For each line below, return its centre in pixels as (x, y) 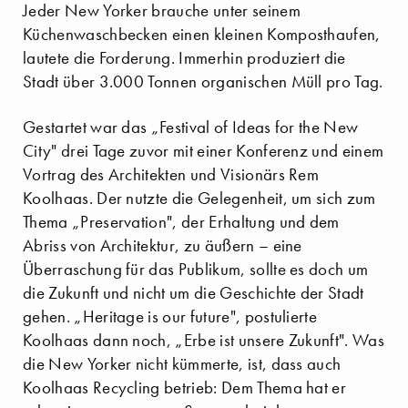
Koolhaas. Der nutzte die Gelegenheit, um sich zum (199, 198)
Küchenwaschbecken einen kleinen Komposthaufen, (202, 34)
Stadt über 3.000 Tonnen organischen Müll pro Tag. (203, 81)
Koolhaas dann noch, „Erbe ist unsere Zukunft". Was (204, 340)
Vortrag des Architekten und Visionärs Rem (171, 174)
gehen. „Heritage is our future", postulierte (170, 316)
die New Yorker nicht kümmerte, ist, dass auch (182, 363)
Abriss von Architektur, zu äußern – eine (163, 245)
